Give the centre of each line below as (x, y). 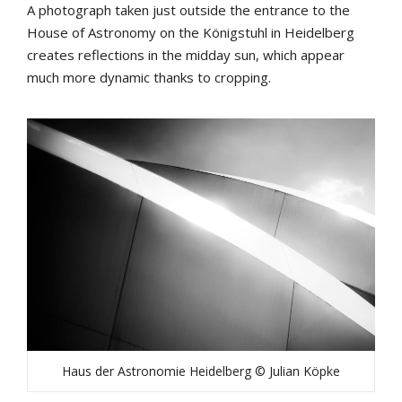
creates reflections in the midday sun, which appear (186, 55)
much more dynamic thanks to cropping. (149, 78)
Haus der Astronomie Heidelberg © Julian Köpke (201, 371)
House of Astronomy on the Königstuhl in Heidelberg (191, 33)
